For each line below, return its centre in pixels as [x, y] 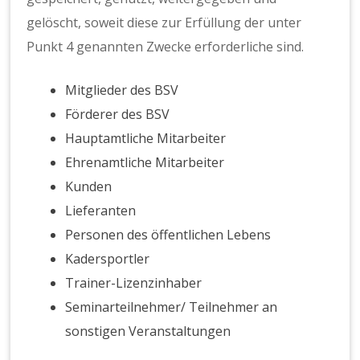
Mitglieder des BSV [122, 90]
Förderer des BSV [118, 115]
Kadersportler [108, 259]
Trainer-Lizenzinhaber [134, 283]
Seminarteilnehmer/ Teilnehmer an [172, 307]
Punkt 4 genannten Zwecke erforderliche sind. [166, 47]
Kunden [89, 187]
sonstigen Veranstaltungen [148, 331]
